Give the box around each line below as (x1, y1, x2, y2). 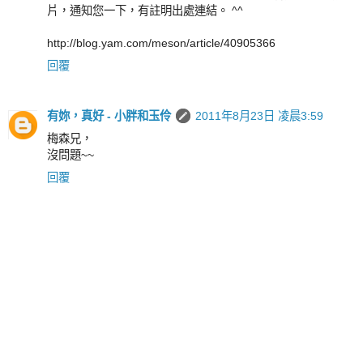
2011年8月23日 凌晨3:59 (195, 109, 323, 122)
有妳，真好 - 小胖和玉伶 (47, 109, 171, 122)
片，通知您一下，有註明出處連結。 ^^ (47, 3, 243, 17)
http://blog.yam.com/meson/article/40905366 (47, 36, 275, 49)
